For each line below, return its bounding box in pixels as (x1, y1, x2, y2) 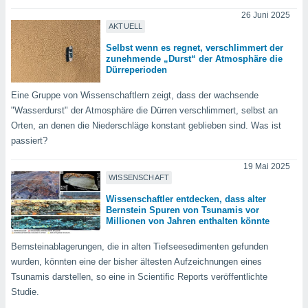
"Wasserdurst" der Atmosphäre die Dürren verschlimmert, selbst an (11, 105, 278, 116)
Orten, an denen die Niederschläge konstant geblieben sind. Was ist (11, 120, 281, 131)
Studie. (11, 287, 39, 298)
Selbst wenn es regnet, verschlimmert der (106, 43, 283, 54)
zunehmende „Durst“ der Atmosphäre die (106, 54, 283, 65)
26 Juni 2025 (241, 10, 290, 21)
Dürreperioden (106, 65, 167, 76)
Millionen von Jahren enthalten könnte (106, 216, 269, 227)
